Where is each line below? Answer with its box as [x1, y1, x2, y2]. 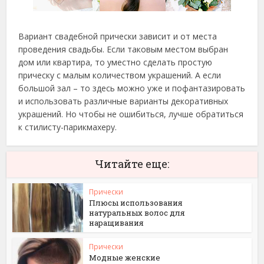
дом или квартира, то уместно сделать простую [18, 57, 213, 68]
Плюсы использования [89, 197, 183, 208]
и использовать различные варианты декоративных [18, 95, 229, 107]
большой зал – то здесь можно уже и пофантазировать [18, 82, 246, 94]
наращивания [89, 217, 144, 228]
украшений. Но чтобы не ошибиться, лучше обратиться [18, 108, 244, 120]
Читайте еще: [95, 157, 169, 171]
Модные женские [89, 252, 161, 263]
